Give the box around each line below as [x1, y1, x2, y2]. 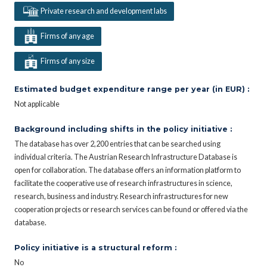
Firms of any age [40, 31, 94, 41]
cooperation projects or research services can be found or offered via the [14, 204, 248, 214]
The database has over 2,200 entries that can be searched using [14, 139, 221, 148]
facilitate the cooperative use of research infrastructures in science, [14, 178, 232, 188]
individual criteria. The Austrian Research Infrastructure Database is [14, 152, 237, 162]
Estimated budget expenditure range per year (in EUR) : [14, 84, 249, 94]
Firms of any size [40, 56, 95, 66]
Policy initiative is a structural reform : [14, 243, 176, 252]
